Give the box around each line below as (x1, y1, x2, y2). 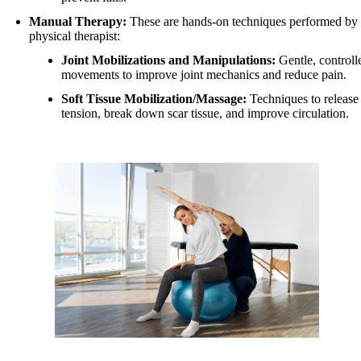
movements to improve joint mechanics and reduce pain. (61, 68, 346, 82)
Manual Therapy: (29, 15, 127, 29)
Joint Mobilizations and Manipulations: (61, 53, 276, 68)
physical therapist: (29, 29, 120, 44)
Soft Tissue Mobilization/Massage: (61, 92, 247, 106)
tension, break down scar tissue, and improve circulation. (61, 106, 349, 121)
